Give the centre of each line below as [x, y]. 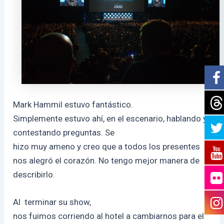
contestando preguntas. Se [64, 132]
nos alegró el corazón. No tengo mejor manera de [106, 160]
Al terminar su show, [52, 202]
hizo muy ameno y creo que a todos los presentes [107, 146]
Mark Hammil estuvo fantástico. [73, 104]
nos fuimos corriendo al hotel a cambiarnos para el [109, 216]
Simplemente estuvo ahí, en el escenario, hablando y [110, 118]
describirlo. [34, 174]
